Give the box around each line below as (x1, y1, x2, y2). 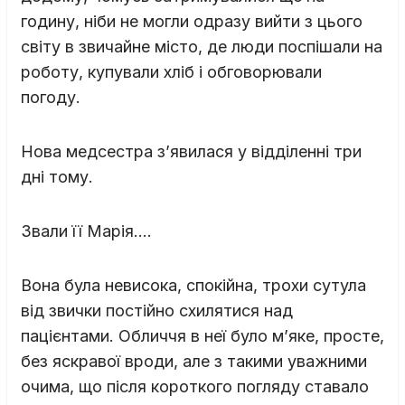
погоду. (21, 87, 80, 107)
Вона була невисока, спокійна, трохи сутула (21, 275, 366, 295)
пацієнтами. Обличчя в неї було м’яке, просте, (21, 325, 384, 345)
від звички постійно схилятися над (21, 300, 293, 320)
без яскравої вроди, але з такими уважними (21, 351, 367, 371)
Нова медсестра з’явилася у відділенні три (21, 141, 362, 161)
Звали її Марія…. (21, 221, 152, 240)
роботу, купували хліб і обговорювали (21, 61, 322, 81)
